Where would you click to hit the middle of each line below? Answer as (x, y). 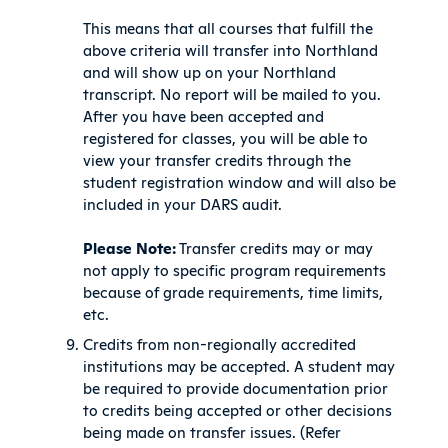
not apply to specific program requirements (235, 270)
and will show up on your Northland (210, 72)
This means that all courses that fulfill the (228, 28)
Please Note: (130, 248)
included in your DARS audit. (183, 204)
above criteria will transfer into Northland (231, 50)
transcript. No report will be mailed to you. (232, 94)
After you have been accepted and (204, 116)
